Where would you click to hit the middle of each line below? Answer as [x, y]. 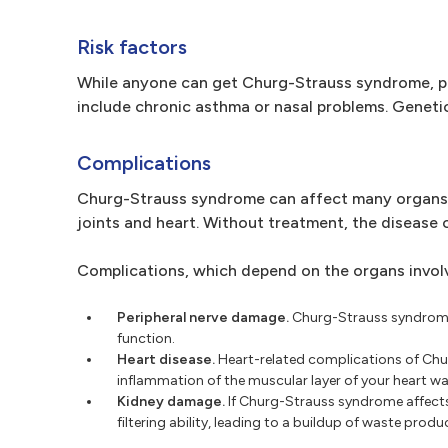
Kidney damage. [171, 401]
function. [146, 338]
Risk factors [132, 47]
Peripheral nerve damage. [203, 317]
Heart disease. [166, 359]
